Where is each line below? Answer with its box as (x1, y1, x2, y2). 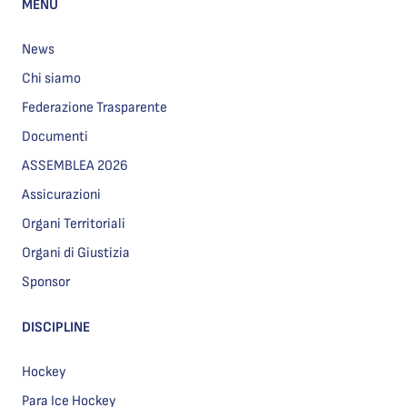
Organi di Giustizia (22, 243, 130, 262)
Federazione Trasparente (22, 98, 167, 116)
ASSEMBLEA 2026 (22, 156, 128, 174)
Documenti (22, 127, 88, 145)
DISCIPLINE (22, 318, 90, 336)
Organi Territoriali (22, 214, 125, 233)
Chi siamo (22, 69, 81, 87)
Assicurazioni (22, 185, 101, 203)
